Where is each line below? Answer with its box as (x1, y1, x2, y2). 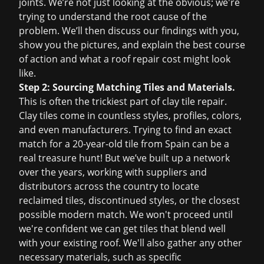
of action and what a (19, 52, 111, 65)
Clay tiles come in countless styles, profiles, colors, (19, 109, 242, 122)
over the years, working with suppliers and (19, 166, 207, 179)
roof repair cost (111, 52, 181, 65)
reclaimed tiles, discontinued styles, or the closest (19, 194, 240, 207)
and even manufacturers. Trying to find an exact (19, 123, 232, 136)
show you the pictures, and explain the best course (19, 38, 245, 51)
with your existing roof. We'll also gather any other (19, 236, 242, 249)
